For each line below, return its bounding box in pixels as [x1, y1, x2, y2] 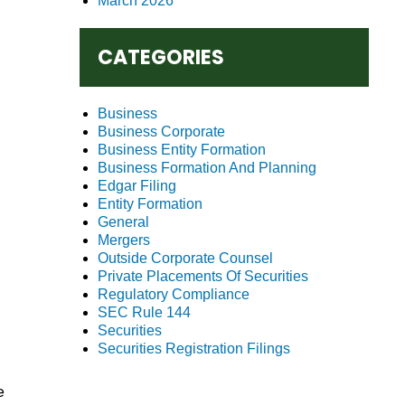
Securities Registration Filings [98, 341, 290, 356]
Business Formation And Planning [98, 160, 316, 175]
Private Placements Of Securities [98, 268, 308, 284]
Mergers [98, 232, 150, 248]
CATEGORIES [98, 43, 224, 71]
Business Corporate [98, 124, 225, 139]
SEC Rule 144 [98, 305, 191, 320]
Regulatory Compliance [98, 287, 250, 302]
